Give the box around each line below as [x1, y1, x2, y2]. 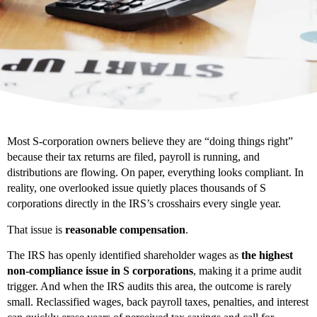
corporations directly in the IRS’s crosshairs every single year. [7, 197, 281, 210]
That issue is [7, 223, 65, 236]
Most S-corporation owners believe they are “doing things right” [7, 135, 293, 148]
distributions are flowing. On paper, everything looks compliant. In [7, 166, 304, 179]
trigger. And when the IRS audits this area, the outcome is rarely [7, 280, 292, 293]
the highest [241, 249, 293, 262]
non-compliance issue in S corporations [7, 265, 193, 277]
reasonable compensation [65, 223, 185, 236]
